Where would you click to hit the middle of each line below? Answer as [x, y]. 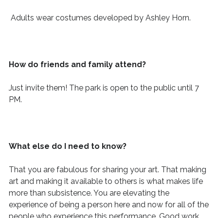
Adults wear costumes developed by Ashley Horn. [101, 18]
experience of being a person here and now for [93, 205]
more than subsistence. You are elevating [83, 193]
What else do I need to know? [68, 146]
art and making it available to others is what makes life [106, 181]
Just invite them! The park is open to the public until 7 [104, 88]
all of [186, 205]
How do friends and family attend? [78, 64]
